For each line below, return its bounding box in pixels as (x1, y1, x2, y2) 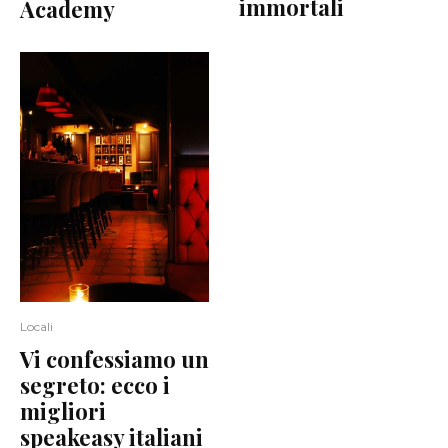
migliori (20, 395, 106, 426)
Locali (20, 318, 53, 334)
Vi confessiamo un (20, 343, 209, 374)
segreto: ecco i (20, 369, 170, 400)
